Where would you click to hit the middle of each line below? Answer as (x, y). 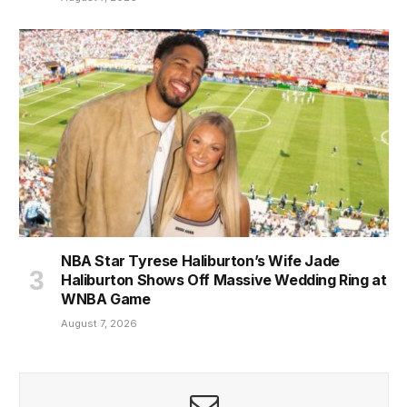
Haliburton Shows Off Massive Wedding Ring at (224, 279)
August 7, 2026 (99, 323)
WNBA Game (106, 298)
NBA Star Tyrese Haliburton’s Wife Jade (200, 260)
